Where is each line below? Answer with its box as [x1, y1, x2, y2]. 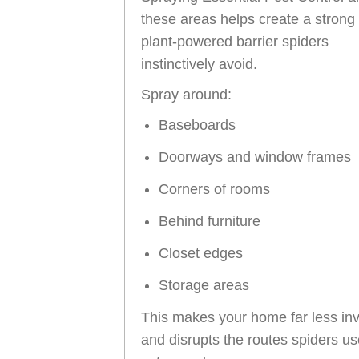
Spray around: [141, 86, 232, 103]
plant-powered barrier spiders [141, 33, 329, 50]
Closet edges [159, 244, 243, 261]
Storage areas [159, 276, 249, 293]
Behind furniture [159, 212, 260, 229]
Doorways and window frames [159, 148, 351, 165]
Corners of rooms [159, 180, 270, 197]
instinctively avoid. [141, 55, 257, 72]
